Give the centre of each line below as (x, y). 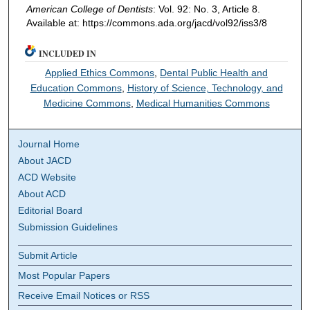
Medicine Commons (87, 103)
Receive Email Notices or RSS (84, 296)
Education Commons (76, 88)
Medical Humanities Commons (203, 103)
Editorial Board (51, 211)
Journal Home (49, 144)
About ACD (42, 194)
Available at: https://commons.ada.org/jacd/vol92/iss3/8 (146, 23)
